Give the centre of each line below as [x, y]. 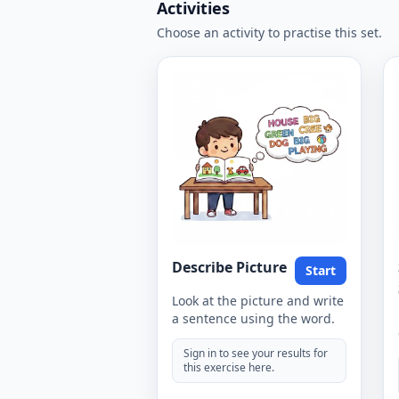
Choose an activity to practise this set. [269, 33]
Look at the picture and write [258, 301]
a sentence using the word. [253, 318]
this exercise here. [229, 367]
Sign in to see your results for [256, 353]
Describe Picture [229, 267]
